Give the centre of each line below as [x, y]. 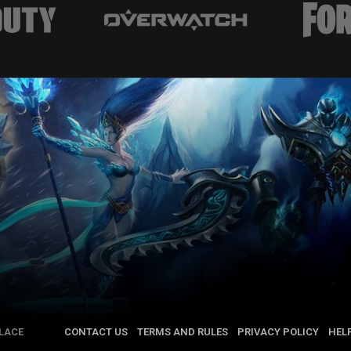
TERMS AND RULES [183, 331]
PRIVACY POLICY [279, 331]
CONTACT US [96, 331]
